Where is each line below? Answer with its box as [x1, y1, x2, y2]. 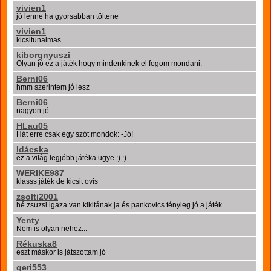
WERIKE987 [16, 168, 64, 178]
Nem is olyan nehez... [16, 224, 87, 233]
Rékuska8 [16, 239, 57, 249]
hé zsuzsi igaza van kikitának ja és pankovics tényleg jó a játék [16, 201, 222, 209]
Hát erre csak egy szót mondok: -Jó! [16, 130, 133, 139]
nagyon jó [16, 106, 49, 115]
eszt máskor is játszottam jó [16, 248, 106, 256]
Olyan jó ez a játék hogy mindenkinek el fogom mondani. [16, 59, 202, 68]
